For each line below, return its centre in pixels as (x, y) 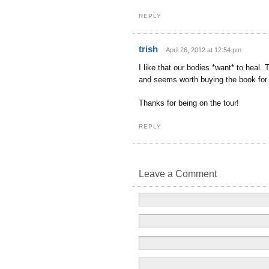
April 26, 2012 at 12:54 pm (204, 50)
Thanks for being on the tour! (189, 103)
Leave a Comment (178, 174)
